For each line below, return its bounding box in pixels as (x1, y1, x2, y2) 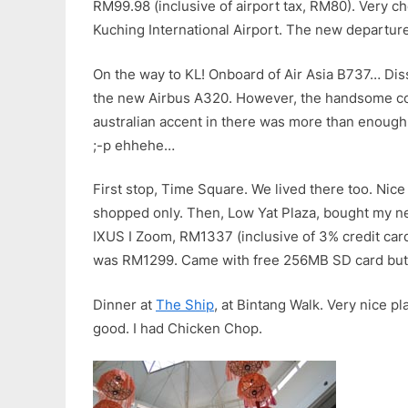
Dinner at (93, 295, 156, 313)
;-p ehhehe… (93, 136, 175, 154)
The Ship (156, 295, 214, 313)
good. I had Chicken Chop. (93, 319, 262, 337)
